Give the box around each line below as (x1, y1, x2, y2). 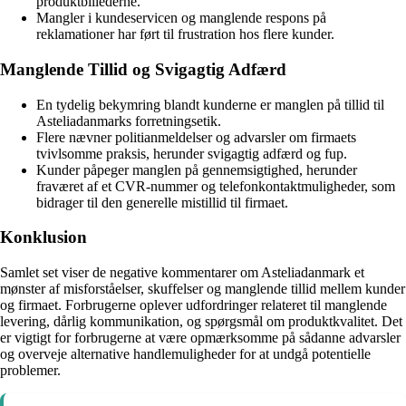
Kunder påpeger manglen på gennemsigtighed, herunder (36, 161, 357, 178)
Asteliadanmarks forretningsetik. (36, 112, 221, 129)
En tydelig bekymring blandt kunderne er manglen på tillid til (36, 96, 384, 112)
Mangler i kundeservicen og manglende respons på (36, 10, 326, 26)
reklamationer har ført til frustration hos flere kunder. (36, 26, 334, 43)
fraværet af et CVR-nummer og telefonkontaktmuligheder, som (36, 178, 395, 194)
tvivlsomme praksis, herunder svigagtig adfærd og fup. (36, 145, 347, 161)
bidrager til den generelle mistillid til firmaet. (36, 194, 288, 210)
